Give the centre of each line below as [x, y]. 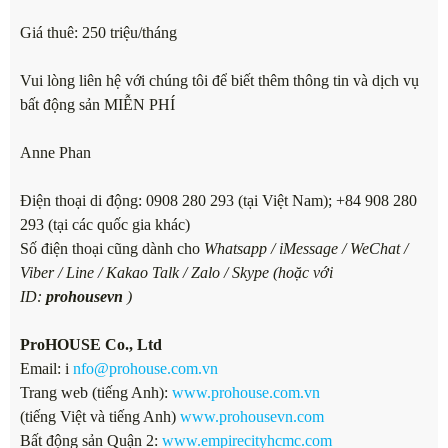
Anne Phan [55, 153]
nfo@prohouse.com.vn [145, 369]
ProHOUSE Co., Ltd [91, 345]
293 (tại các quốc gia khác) [105, 225]
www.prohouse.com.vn [246, 393]
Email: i [46, 369]
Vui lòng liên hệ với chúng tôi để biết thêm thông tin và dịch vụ [219, 81]
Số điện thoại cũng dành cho [112, 249]
